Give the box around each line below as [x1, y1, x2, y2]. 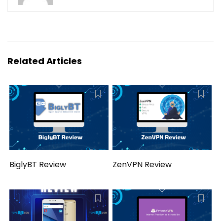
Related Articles [7, 55, 82, 68]
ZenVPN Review [112, 158, 172, 170]
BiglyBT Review [9, 158, 67, 170]
